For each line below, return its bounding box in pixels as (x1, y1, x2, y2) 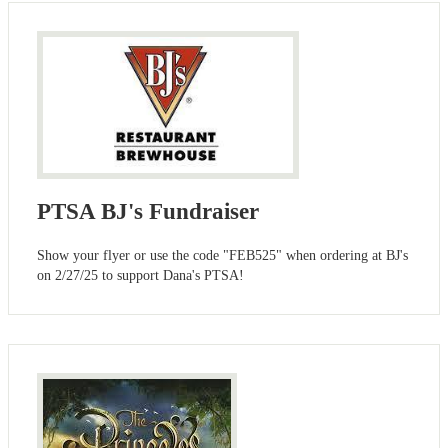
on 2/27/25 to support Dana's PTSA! (37, 267, 244, 283)
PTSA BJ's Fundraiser (37, 199, 259, 225)
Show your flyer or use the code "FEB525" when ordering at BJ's (37, 247, 408, 263)
